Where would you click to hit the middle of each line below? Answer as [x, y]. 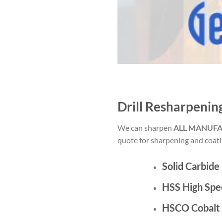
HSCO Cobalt [191, 207]
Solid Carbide [191, 166]
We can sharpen [145, 127]
